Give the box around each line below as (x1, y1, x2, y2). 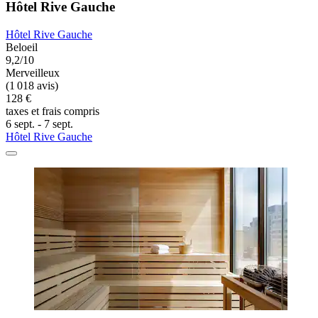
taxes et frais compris (6, 105, 99, 118)
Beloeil (6, 41, 38, 54)
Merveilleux (6, 67, 60, 79)
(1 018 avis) (6, 79, 58, 92)
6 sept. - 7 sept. (6, 118, 73, 131)
